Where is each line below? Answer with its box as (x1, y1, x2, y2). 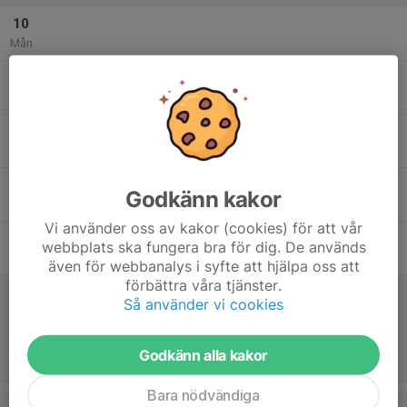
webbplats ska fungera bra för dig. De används (41, 237, 366, 256)
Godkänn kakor (125, 185, 282, 213)
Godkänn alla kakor (138, 345, 269, 364)
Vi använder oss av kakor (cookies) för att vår (45, 218, 362, 237)
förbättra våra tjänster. (125, 275, 282, 294)
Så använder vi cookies (124, 294, 283, 313)
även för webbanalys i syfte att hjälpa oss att (47, 256, 360, 275)
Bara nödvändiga (147, 385, 260, 404)
